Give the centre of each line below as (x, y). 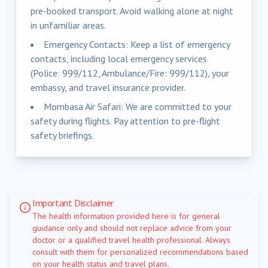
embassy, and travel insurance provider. (108, 87)
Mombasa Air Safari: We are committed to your (138, 106)
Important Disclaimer (73, 202)
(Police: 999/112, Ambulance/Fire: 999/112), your (130, 73)
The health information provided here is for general (126, 216)
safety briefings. (62, 135)
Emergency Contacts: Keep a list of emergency (137, 44)
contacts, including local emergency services (119, 58)
